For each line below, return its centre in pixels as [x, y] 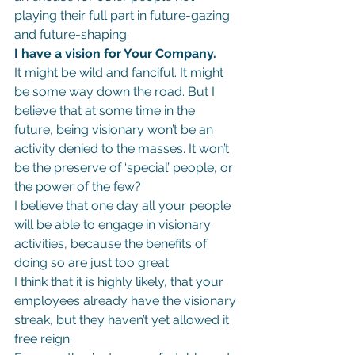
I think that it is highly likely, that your [120, 281]
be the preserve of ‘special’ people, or [125, 167]
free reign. [43, 338]
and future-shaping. [72, 34]
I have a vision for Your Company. [115, 53]
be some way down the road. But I [116, 91]
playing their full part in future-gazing [124, 15]
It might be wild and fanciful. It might [120, 72]
